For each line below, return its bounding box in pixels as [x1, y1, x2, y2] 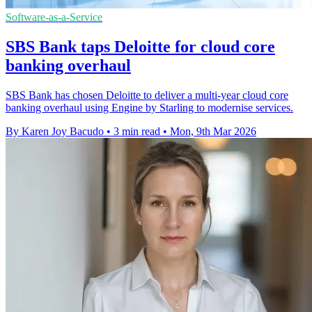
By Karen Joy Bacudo [6, 125, 104, 137]
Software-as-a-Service [6, 11, 102, 24]
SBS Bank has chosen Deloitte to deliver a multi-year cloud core [6, 88, 288, 101]
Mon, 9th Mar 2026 [170, 125, 256, 137]
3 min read [114, 125, 160, 137]
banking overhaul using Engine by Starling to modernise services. [6, 101, 293, 114]
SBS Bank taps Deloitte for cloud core [6, 37, 275, 56]
